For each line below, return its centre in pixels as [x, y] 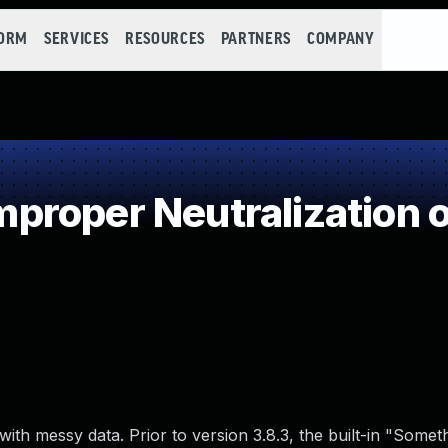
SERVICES [76, 39]
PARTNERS [255, 39]
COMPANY [340, 39]
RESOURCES [165, 39]
